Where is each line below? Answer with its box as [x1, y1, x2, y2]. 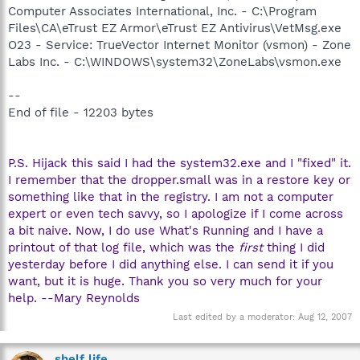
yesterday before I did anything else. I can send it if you [8, 256, 333, 272]
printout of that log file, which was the [8, 239, 239, 255]
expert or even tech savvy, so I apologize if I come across [8, 206, 343, 221]
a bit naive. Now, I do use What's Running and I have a [8, 223, 323, 238]
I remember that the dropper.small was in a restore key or [8, 172, 350, 187]
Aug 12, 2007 [298, 312, 352, 322]
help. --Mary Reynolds [8, 290, 140, 305]
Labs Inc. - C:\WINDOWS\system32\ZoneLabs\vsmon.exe [8, 54, 342, 69]
